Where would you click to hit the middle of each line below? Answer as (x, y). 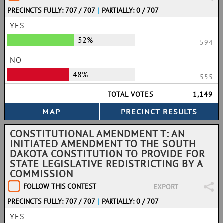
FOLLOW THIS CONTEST (60, 186)
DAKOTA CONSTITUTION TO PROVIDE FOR (108, 154)
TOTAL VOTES (131, 94)
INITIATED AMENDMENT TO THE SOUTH (103, 144)
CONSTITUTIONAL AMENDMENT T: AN (97, 134)
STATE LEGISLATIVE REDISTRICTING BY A (106, 164)
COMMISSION (42, 174)
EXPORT (166, 187)
